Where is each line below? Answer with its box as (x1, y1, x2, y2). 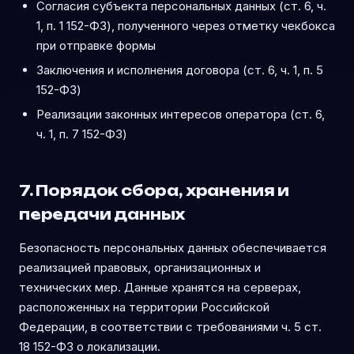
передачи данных (19, 205, 186, 223)
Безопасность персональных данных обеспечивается (19, 240, 326, 255)
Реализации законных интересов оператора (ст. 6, (36, 107, 325, 122)
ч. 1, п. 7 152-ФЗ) (36, 126, 127, 141)
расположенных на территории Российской (19, 299, 269, 314)
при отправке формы (36, 38, 156, 53)
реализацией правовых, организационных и (19, 260, 261, 275)
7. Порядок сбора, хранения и (19, 182, 289, 199)
